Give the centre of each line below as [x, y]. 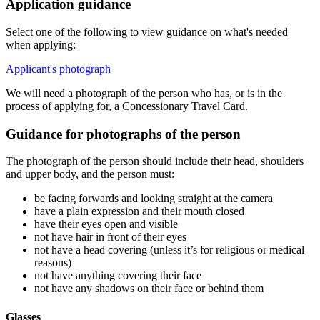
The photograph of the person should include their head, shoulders [155, 161]
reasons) [53, 263]
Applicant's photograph [58, 69]
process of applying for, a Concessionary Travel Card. [127, 106]
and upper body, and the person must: [90, 174]
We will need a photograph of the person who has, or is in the [144, 93]
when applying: [41, 44]
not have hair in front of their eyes [110, 237]
